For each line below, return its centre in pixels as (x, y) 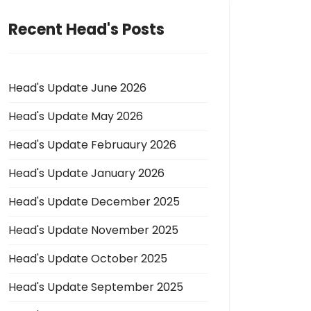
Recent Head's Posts (86, 30)
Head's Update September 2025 (96, 287)
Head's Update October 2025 (88, 259)
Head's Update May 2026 (76, 116)
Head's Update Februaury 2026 (92, 145)
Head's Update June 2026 (77, 88)
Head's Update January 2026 (86, 173)
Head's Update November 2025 (93, 230)
